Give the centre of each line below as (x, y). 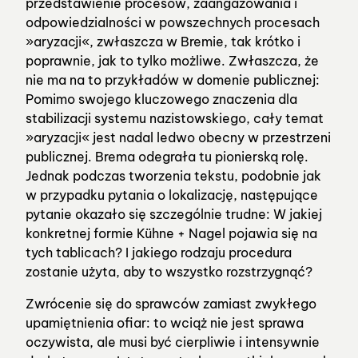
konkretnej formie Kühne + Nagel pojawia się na (171, 233)
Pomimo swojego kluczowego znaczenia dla (161, 99)
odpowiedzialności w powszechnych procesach (173, 22)
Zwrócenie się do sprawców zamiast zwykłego (171, 303)
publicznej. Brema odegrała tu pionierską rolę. (167, 156)
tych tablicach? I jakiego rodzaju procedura (159, 252)
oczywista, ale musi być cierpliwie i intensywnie (173, 342)
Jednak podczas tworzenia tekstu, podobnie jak (173, 175)
